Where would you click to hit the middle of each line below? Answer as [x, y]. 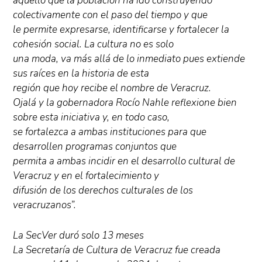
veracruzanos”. [45, 205]
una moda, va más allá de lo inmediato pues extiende [129, 59]
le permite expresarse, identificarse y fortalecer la [121, 30]
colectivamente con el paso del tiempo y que [111, 15]
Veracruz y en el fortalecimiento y [86, 176]
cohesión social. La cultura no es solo [94, 44]
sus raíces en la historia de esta [81, 73]
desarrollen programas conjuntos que [95, 146]
